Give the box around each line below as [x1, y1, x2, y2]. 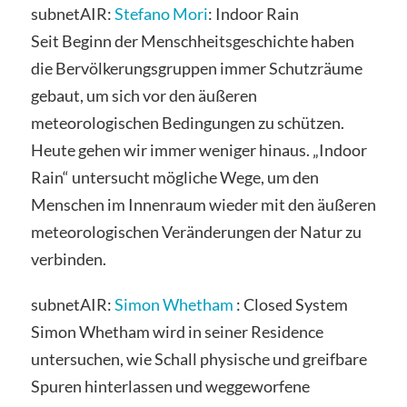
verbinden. [30, 249, 106, 270]
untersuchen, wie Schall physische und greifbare [30, 349, 367, 370]
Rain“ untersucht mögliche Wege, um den [30, 167, 319, 188]
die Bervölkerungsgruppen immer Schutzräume [30, 58, 362, 79]
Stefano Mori [114, 4, 208, 25]
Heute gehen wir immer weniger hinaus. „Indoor [30, 140, 367, 161]
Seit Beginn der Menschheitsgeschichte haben [30, 31, 354, 52]
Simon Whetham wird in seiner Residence [30, 322, 323, 342]
